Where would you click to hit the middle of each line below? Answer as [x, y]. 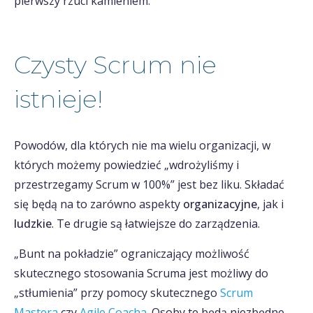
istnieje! [58, 99]
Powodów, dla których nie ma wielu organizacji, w [142, 145]
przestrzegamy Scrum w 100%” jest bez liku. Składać [149, 184]
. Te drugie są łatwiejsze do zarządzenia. [156, 224]
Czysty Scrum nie [115, 65]
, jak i [270, 204]
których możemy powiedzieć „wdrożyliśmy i [126, 165]
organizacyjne [220, 204]
